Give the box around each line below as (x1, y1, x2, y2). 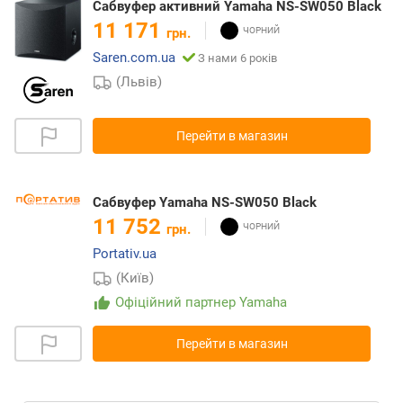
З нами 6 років (198, 50, 277, 65)
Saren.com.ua (93, 49, 175, 66)
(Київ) (116, 269, 155, 286)
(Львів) (116, 73, 163, 90)
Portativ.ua (93, 245, 157, 262)
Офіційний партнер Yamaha (115, 293, 288, 310)
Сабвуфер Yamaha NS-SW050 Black (93, 193, 317, 210)
